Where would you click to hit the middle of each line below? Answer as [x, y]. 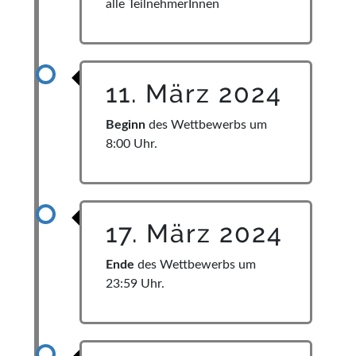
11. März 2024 [194, 94]
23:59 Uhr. [135, 284]
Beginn [126, 125]
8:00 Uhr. [132, 144]
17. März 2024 [194, 234]
